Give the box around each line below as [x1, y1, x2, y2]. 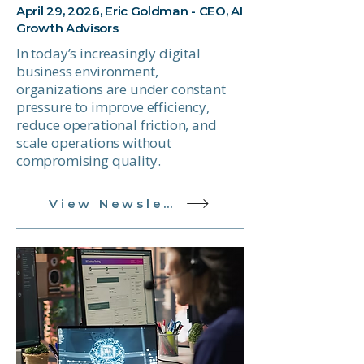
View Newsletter [163, 195, 173, 211]
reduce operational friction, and [16, 115, 217, 134]
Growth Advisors [16, 20, 119, 36]
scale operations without [16, 133, 171, 152]
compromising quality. [16, 151, 164, 170]
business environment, [16, 62, 158, 80]
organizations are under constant [16, 80, 226, 98]
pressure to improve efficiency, [16, 97, 210, 116]
